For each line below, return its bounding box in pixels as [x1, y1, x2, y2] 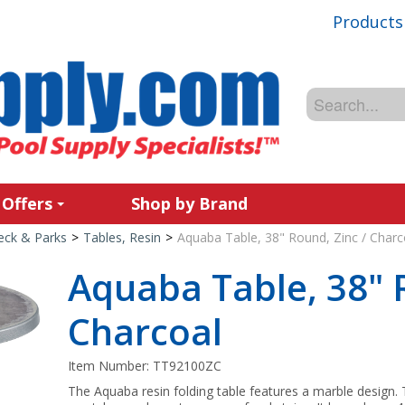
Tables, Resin [82, 229, 161, 246]
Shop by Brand [131, 193, 248, 214]
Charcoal [68, 306, 223, 356]
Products [333, 10, 403, 33]
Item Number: [68, 357, 154, 374]
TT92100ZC [153, 357, 222, 374]
